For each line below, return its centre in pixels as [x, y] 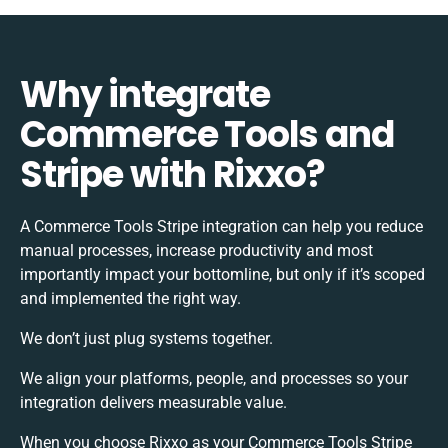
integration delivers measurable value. [153, 402]
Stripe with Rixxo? [172, 174]
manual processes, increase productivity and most [196, 250]
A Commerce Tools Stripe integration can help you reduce [221, 226]
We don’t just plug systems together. [146, 338]
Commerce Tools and [207, 134]
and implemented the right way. [130, 298]
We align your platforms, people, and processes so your [214, 378]
